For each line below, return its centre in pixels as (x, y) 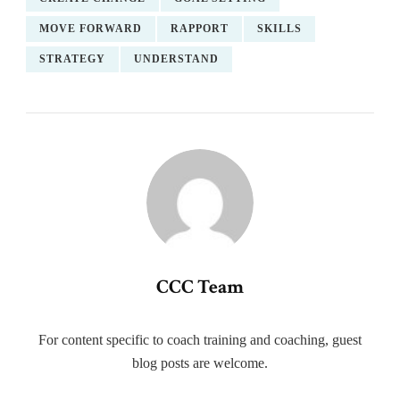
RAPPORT (200, 29)
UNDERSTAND (176, 59)
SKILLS (279, 29)
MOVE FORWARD (91, 29)
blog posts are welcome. (200, 362)
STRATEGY (72, 59)
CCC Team (200, 287)
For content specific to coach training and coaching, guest (200, 339)
